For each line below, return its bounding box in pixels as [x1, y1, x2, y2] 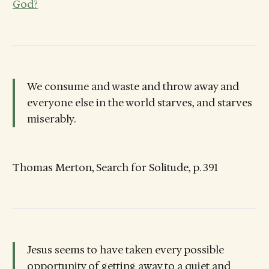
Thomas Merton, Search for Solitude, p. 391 [12, 160, 218, 174]
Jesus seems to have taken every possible [26, 243, 224, 256]
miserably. [26, 112, 76, 125]
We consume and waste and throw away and [26, 79, 239, 93]
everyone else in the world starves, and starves [26, 95, 252, 109]
